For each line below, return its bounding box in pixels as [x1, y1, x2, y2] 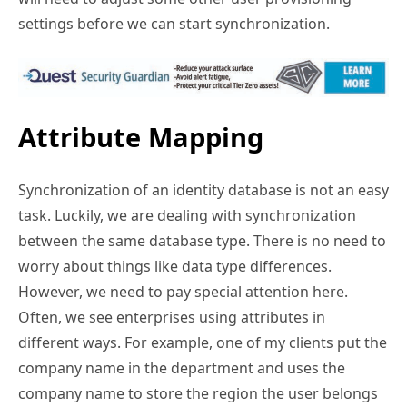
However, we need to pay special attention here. [18, 281, 348, 302]
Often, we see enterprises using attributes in [18, 306, 325, 327]
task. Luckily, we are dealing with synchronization [18, 204, 356, 225]
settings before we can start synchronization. [18, 14, 330, 35]
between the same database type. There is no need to [18, 230, 386, 251]
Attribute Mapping [18, 118, 263, 154]
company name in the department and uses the [18, 357, 345, 378]
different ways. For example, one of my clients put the [18, 332, 387, 352]
